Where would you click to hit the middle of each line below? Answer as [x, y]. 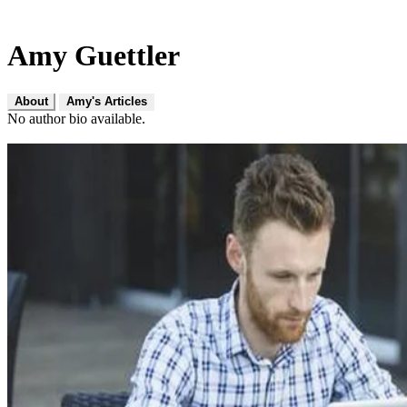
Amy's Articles [107, 101]
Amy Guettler [94, 56]
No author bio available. [76, 118]
